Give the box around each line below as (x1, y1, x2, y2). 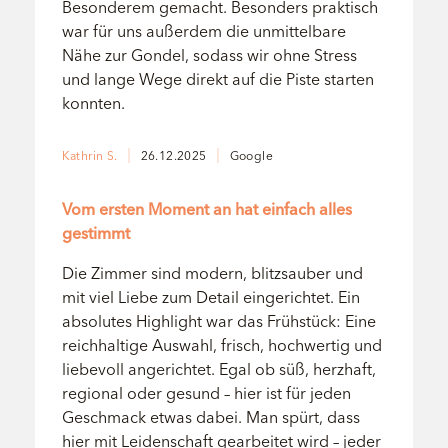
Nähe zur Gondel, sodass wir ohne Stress (61, 45, 357, 66)
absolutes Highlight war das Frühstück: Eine (61, 310, 376, 331)
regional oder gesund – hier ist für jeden (61, 382, 351, 403)
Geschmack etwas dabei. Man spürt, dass (61, 406, 360, 427)
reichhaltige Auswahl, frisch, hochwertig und (61, 334, 382, 355)
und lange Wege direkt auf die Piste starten (61, 69, 374, 90)
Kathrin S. (61, 148, 118, 164)
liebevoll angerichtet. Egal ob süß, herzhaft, (61, 358, 376, 379)
